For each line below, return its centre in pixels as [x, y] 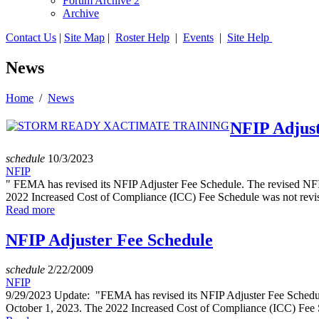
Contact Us [31, 37]
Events [198, 37]
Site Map [84, 37]
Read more [30, 209]
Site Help [250, 37]
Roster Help [142, 37]
